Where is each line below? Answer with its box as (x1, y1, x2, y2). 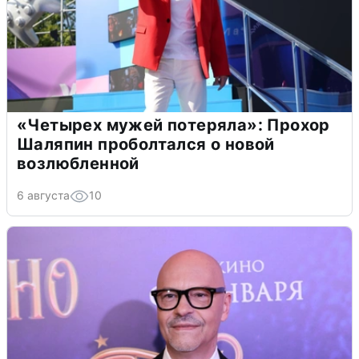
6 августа (17, 188, 70, 202)
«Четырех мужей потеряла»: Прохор (17, 115, 330, 135)
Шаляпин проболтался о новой (17, 134, 275, 154)
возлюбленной (17, 153, 139, 173)
